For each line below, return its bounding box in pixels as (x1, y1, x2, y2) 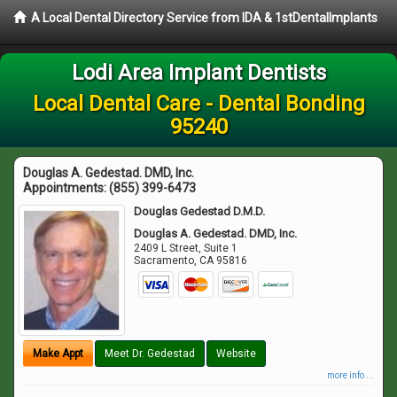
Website (216, 346, 256, 360)
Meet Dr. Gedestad (105, 346, 195, 360)
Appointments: (23, 181, 109, 195)
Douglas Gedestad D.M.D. (134, 205, 266, 218)
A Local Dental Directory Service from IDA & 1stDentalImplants (31, 11, 378, 25)
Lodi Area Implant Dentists (71, 60, 326, 85)
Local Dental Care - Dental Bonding (32, 91, 365, 116)
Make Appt (33, 346, 83, 360)
